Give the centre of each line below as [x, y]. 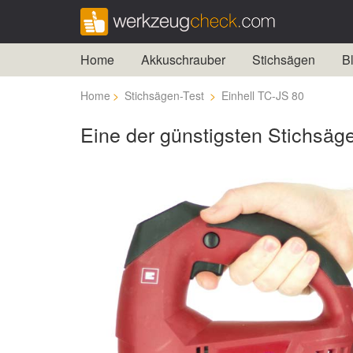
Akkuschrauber [183, 59]
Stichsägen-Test [164, 95]
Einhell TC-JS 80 [263, 95]
